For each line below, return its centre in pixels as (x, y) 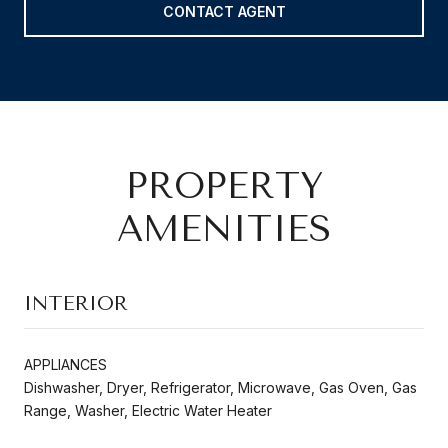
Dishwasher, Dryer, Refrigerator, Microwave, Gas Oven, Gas (220, 387)
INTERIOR (76, 303)
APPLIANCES (65, 364)
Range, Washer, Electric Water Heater (148, 410)
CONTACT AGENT (224, 11)
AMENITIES (224, 228)
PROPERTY (224, 185)
